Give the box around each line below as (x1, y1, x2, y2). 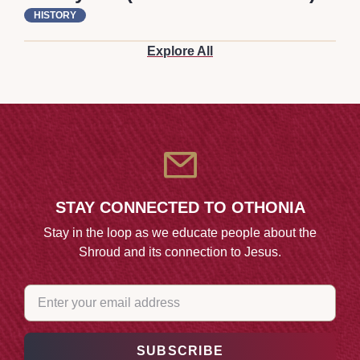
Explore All (147, 44, 213, 59)
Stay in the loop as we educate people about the (43, 225, 317, 239)
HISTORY (34, 10, 76, 22)
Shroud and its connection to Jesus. (79, 244, 281, 259)
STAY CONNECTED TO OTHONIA (55, 198, 305, 216)
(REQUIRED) (53, 284, 111, 296)
